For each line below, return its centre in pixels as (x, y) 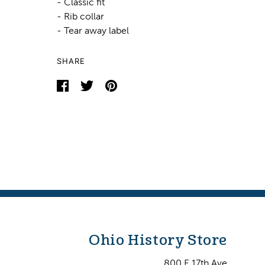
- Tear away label (93, 30)
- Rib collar (80, 16)
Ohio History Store (158, 240)
